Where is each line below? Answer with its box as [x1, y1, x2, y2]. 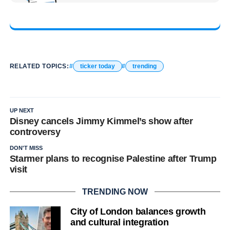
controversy [9, 126, 61, 137]
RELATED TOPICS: [9, 62, 69, 70]
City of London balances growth [70, 206, 206, 217]
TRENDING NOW [82, 187, 148, 196]
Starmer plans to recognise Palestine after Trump [9, 153, 217, 164]
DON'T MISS [9, 144, 43, 151]
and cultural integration [70, 217, 169, 227]
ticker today [80, 62, 115, 70]
